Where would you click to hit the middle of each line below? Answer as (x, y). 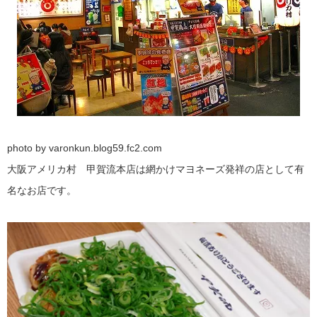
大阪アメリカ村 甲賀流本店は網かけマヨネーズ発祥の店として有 (156, 169)
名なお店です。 (42, 190)
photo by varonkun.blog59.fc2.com (85, 148)
